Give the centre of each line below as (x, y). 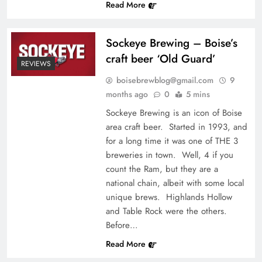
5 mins (198, 94)
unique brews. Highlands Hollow (169, 197)
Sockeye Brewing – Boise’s (171, 43)
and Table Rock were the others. (166, 211)
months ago (127, 94)
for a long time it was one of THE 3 (172, 141)
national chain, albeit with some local (175, 183)
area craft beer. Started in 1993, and (176, 127)
